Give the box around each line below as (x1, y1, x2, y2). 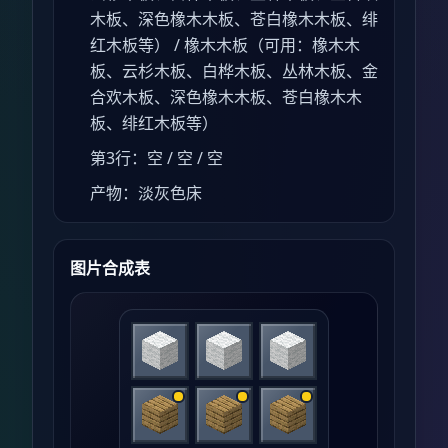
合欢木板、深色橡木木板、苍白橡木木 (90, 85, 362, 108)
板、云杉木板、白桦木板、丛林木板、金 (90, 59, 378, 82)
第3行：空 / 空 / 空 (90, 146, 223, 169)
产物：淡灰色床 (90, 181, 202, 204)
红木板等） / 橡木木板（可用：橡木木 (90, 33, 360, 56)
